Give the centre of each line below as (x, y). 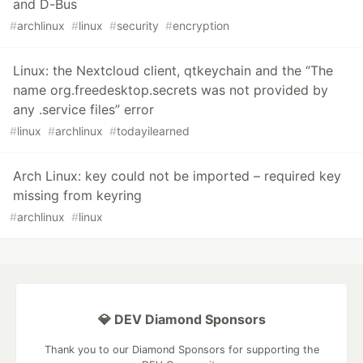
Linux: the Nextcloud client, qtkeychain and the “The (173, 71)
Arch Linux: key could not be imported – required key (177, 176)
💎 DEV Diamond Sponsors (181, 320)
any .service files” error (83, 110)
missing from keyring (77, 196)
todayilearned (153, 131)
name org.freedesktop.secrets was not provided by (171, 90)
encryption (201, 26)
